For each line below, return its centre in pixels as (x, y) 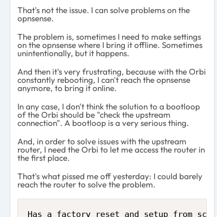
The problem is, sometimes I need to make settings (109, 36)
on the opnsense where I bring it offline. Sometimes (110, 45)
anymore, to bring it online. (67, 88)
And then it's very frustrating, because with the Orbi (112, 71)
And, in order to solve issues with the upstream (102, 141)
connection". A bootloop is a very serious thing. (103, 123)
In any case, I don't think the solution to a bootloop (109, 106)
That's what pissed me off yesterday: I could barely (110, 176)
